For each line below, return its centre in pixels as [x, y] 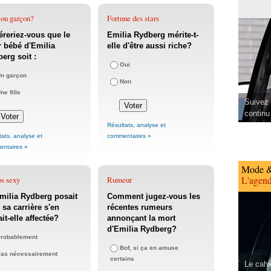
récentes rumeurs [140, 207]
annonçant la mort [141, 218]
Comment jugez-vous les [154, 197]
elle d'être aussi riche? [149, 46]
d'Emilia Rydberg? [142, 229]
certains [122, 259]
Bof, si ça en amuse [149, 248]
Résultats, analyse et [136, 125]
